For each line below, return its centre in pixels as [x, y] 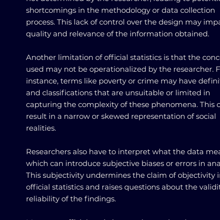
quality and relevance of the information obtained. [118, 34]
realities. [41, 128]
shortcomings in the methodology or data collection [121, 10]
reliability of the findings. [71, 199]
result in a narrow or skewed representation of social [121, 116]
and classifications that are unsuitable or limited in [118, 93]
